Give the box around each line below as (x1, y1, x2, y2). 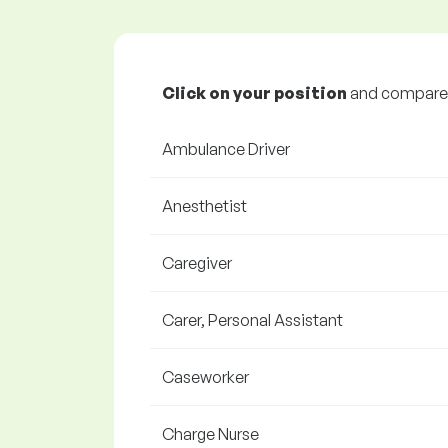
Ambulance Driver (162, 139, 290, 159)
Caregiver (162, 253, 232, 273)
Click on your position (162, 83, 347, 103)
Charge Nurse (162, 424, 259, 444)
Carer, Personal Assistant (162, 310, 343, 330)
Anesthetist (162, 196, 247, 216)
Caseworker (162, 367, 249, 387)
